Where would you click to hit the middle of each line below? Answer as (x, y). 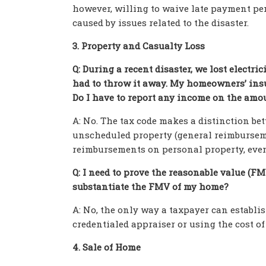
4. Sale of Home (107, 247)
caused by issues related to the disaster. (161, 23)
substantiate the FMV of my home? (151, 186)
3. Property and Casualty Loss (139, 46)
